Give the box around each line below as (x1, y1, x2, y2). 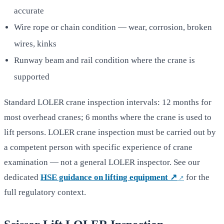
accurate (14, 6, 44, 16)
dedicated (4, 172, 38, 182)
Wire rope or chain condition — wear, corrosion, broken (14, 22, 212, 32)
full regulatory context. (4, 187, 86, 197)
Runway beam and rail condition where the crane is (14, 55, 195, 65)
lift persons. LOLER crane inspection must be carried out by (4, 127, 216, 137)
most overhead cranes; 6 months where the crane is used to (4, 112, 211, 122)
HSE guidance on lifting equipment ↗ (40, 172, 177, 182)
